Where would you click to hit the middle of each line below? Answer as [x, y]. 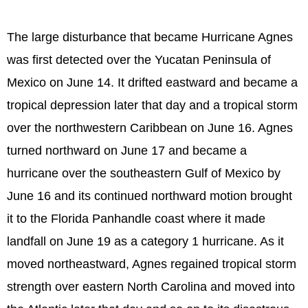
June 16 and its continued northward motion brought [150, 196]
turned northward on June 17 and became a [127, 150]
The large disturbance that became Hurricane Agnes [150, 37]
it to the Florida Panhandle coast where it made [136, 218]
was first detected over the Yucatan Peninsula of [139, 59]
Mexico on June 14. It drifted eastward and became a [152, 82]
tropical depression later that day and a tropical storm [152, 105]
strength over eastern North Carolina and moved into [151, 286]
